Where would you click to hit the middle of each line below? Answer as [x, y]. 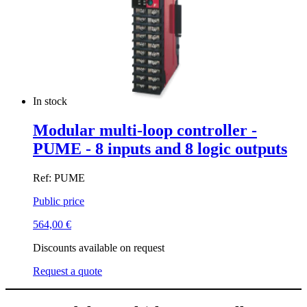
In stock [51, 101]
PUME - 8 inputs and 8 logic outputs [160, 149]
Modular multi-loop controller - [145, 131]
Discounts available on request [99, 247]
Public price [59, 201]
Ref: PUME [59, 177]
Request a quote [67, 271]
